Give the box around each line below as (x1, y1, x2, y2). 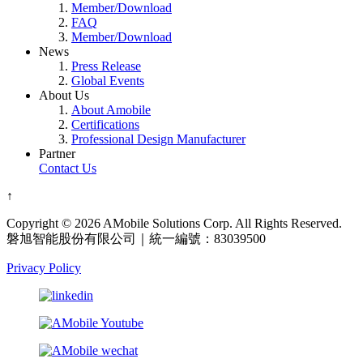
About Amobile (71, 102, 151, 117)
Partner (39, 146, 75, 160)
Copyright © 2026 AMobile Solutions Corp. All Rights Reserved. (6, 216, 342, 230)
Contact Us (39, 160, 96, 175)
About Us (39, 88, 89, 102)
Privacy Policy (6, 260, 81, 275)
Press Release (71, 58, 141, 73)
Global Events (71, 73, 144, 88)
